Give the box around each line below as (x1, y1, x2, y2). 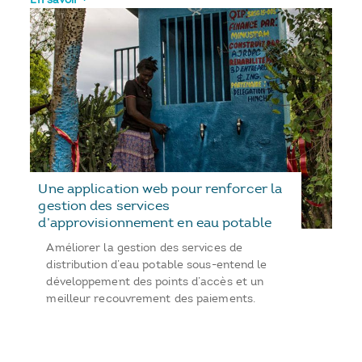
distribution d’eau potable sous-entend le (46, 257, 267, 271)
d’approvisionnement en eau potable (38, 213, 271, 230)
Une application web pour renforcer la (38, 179, 283, 196)
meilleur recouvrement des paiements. (46, 291, 256, 305)
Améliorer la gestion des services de (46, 240, 243, 255)
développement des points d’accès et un (46, 274, 264, 288)
